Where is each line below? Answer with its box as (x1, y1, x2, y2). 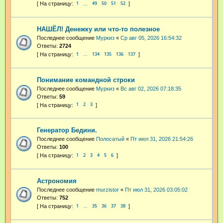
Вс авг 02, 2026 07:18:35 (120, 85, 181, 92)
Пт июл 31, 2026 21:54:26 (130, 136, 193, 142)
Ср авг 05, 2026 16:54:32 (120, 35, 182, 41)
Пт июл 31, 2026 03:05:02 (125, 186, 188, 193)
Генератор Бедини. (37, 126, 97, 134)
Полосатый (96, 136, 124, 142)
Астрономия (37, 177, 77, 185)
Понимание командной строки (37, 76, 135, 84)
